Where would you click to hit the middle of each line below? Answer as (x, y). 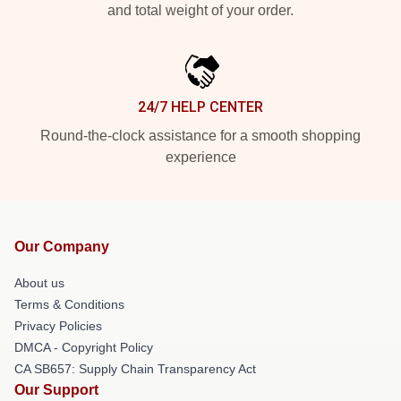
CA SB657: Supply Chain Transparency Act (135, 368)
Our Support (56, 389)
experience (200, 157)
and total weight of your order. (200, 10)
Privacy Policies (58, 325)
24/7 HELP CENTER (200, 107)
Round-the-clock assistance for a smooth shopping (200, 135)
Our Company (62, 246)
